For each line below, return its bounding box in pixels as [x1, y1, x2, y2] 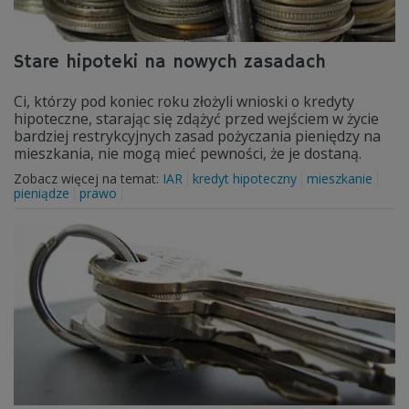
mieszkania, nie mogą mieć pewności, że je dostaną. [14, 143, 362, 163]
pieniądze [14, 184, 69, 202]
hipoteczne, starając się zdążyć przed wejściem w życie [14, 109, 379, 129]
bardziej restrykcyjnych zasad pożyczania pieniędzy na [14, 126, 381, 146]
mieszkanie [307, 170, 372, 187]
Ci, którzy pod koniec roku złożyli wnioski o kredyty [14, 91, 354, 111]
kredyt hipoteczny [193, 170, 297, 187]
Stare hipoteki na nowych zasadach [14, 51, 326, 74]
